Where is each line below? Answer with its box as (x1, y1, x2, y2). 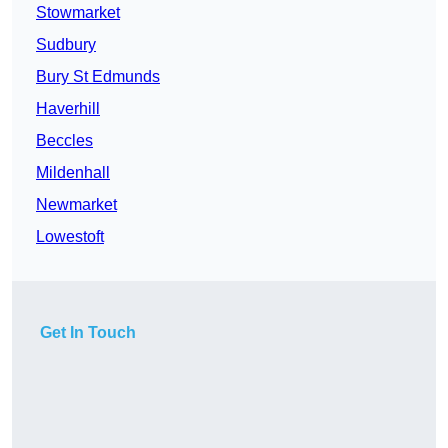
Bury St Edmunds (36, 68, 160, 86)
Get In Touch (40, 324, 136, 342)
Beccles (36, 132, 93, 150)
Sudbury (36, 36, 96, 54)
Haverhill (36, 100, 100, 118)
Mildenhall (36, 164, 110, 182)
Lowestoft (36, 228, 104, 246)
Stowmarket (36, 4, 120, 22)
